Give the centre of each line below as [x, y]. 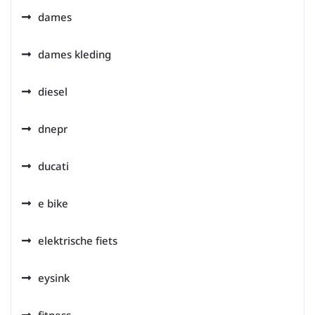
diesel [53, 91]
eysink [54, 278]
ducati [53, 166]
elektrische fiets [78, 240]
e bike [53, 203]
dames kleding [75, 54]
